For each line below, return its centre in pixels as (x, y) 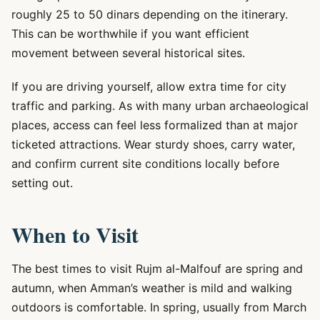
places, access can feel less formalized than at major (155, 125)
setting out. (42, 183)
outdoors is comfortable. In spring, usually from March (159, 307)
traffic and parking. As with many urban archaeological (160, 106)
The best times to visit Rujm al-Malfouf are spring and (157, 269)
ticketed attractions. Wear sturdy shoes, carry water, (153, 144)
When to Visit (75, 234)
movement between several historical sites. (128, 53)
